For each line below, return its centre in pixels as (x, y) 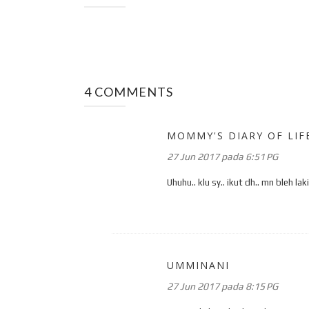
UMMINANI (198, 265)
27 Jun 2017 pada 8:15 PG (222, 286)
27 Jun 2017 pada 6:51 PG (222, 156)
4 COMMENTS (129, 91)
